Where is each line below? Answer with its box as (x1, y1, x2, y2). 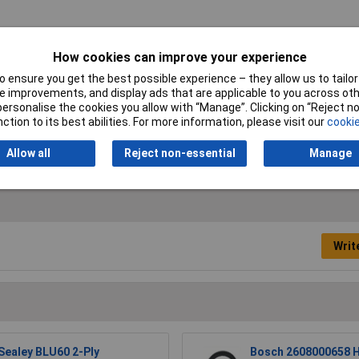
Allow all (6, 147, 50, 160)
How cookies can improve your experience (52, 50, 307, 66)
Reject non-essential (123, 147, 236, 160)
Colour (55, 35, 93, 49)
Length (55, 95, 94, 108)
